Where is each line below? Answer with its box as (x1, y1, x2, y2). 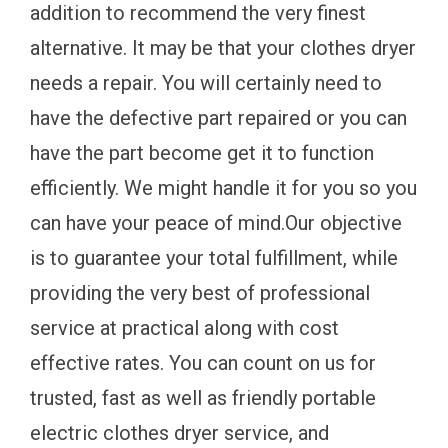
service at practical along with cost (30, 315, 339, 340)
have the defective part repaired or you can (30, 105, 407, 130)
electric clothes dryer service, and (30, 420, 329, 445)
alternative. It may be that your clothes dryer (30, 35, 416, 60)
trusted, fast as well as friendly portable (30, 385, 376, 410)
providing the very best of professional (30, 280, 370, 305)
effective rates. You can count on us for (30, 350, 376, 375)
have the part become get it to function (30, 140, 374, 165)
